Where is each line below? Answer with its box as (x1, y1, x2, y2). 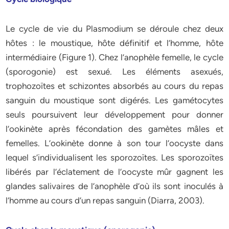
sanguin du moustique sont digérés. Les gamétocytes (6, 95, 223, 105)
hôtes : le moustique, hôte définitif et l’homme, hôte (6, 38, 223, 48)
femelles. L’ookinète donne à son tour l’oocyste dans (6, 138, 223, 148)
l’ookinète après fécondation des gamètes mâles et (6, 124, 223, 134)
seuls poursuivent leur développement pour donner (6, 109, 223, 120)
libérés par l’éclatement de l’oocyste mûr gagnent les (6, 167, 223, 177)
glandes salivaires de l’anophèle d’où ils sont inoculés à (6, 181, 223, 191)
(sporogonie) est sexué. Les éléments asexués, (6, 66, 223, 77)
